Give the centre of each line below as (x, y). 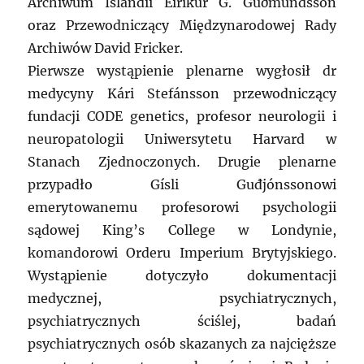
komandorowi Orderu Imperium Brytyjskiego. (182, 253)
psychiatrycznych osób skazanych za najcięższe (182, 344)
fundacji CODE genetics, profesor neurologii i (182, 117)
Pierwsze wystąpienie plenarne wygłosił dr (182, 71)
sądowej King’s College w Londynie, (182, 230)
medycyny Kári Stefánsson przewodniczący (182, 94)
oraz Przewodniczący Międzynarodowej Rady (182, 26)
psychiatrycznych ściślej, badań (182, 321)
